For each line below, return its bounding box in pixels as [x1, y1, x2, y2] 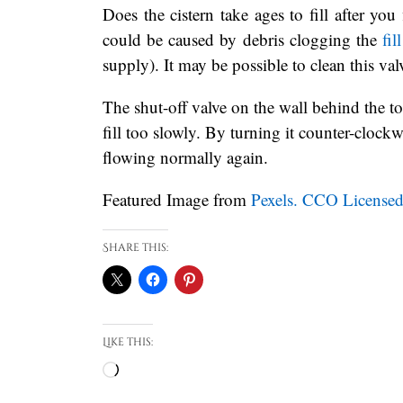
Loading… [118, 358, 193, 381]
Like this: [103, 334, 153, 349]
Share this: [103, 239, 168, 255]
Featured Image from [103, 187, 251, 210]
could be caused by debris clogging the [103, 27, 382, 50]
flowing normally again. [103, 145, 273, 168]
